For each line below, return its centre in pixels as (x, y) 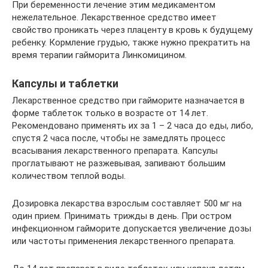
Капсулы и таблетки (65, 83)
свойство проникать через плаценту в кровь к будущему (132, 30)
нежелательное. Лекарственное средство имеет (114, 17)
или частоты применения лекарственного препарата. (124, 241)
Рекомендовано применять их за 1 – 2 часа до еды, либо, (133, 125)
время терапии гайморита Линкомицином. (99, 55)
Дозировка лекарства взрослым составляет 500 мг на (127, 203)
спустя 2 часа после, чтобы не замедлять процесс (119, 138)
